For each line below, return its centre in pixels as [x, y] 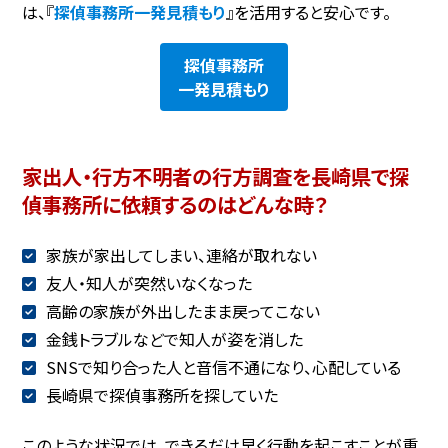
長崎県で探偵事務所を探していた [161, 395]
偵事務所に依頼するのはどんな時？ [175, 203]
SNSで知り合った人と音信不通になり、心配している [223, 367]
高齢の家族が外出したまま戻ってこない [182, 311]
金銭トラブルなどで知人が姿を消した [174, 339]
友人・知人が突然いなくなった [148, 283]
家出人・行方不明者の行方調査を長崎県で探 [216, 175]
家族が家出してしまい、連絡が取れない [181, 255]
